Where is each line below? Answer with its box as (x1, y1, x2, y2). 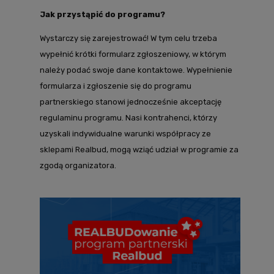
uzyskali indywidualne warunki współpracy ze (40, 128, 211, 138)
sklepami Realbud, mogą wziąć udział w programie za (40, 144, 239, 154)
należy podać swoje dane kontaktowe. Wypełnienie (40, 65, 232, 75)
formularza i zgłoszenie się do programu (40, 81, 191, 91)
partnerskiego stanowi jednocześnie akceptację (40, 97, 221, 106)
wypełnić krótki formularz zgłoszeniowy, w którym (40, 49, 226, 59)
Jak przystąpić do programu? (40, 9, 165, 19)
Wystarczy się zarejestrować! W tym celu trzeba (40, 33, 217, 43)
